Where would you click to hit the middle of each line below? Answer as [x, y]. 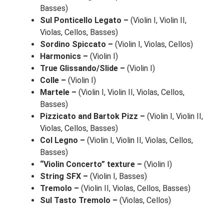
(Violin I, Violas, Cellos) [153, 44]
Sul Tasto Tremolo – [79, 200]
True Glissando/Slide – [82, 68]
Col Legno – [62, 140]
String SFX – [64, 176]
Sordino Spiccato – [76, 44]
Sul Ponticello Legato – [84, 20]
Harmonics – [64, 56]
